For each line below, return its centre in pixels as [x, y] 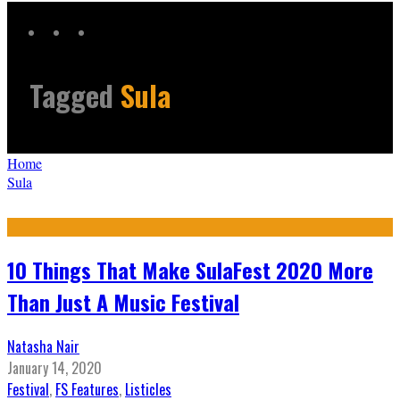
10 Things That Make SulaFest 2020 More [190, 270]
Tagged [75, 96]
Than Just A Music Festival [123, 302]
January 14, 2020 [54, 368]
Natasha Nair [43, 347]
